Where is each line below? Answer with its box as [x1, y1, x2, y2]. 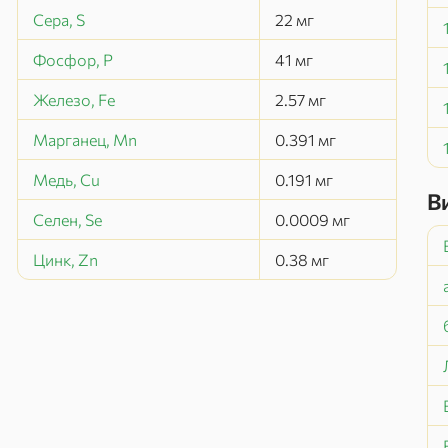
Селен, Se [33, 210, 102, 229]
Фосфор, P [33, 50, 113, 69]
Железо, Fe [33, 90, 115, 109]
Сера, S [33, 10, 85, 29]
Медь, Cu [33, 170, 100, 189]
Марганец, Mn [33, 130, 137, 149]
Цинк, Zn [33, 250, 98, 269]
